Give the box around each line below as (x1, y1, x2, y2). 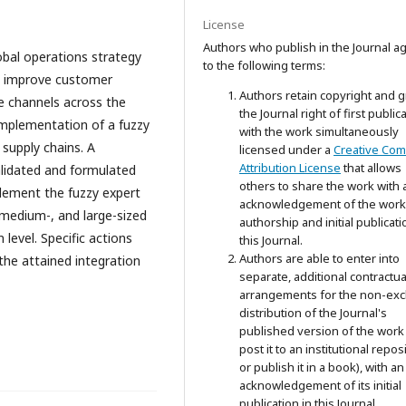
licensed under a (239, 141, 333, 158)
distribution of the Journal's (239, 304, 387, 321)
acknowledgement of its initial (239, 377, 401, 393)
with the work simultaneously (239, 123, 399, 140)
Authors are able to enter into (239, 250, 400, 266)
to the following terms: (203, 57, 325, 73)
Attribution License (239, 159, 341, 176)
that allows (341, 159, 401, 176)
